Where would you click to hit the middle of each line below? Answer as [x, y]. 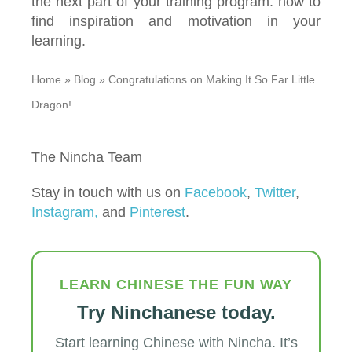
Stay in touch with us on [106, 192]
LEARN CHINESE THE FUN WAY [176, 284]
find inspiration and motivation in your [176, 21]
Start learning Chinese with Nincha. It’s [176, 342]
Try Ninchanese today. [176, 312]
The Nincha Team [87, 157]
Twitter [275, 192]
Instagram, [65, 212]
